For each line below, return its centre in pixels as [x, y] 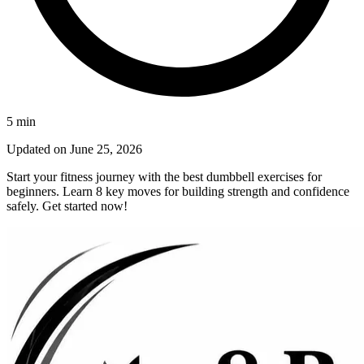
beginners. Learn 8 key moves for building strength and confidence [178, 192]
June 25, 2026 [106, 149]
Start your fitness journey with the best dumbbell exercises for [164, 177]
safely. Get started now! [67, 206]
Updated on [38, 149]
